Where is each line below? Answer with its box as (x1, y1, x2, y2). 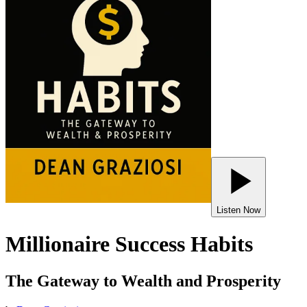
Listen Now (217, 205, 260, 215)
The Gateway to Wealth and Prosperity (5, 271, 281, 290)
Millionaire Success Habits (5, 232, 253, 257)
